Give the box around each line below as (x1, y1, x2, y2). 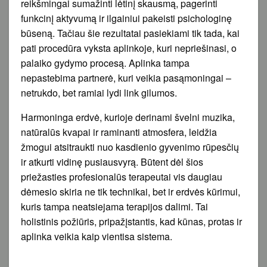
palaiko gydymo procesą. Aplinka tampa (21, 55, 190, 70)
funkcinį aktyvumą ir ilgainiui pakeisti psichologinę (21, 11, 232, 25)
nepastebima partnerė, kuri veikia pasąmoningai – (21, 70, 231, 85)
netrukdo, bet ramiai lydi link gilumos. (21, 85, 177, 100)
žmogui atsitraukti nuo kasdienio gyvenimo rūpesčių (21, 139, 239, 154)
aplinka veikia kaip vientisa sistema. (21, 229, 172, 243)
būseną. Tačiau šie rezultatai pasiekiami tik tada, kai (21, 26, 240, 40)
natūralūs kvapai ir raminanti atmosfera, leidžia (21, 125, 217, 139)
